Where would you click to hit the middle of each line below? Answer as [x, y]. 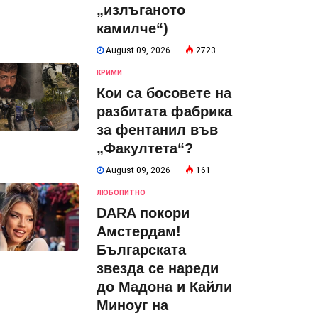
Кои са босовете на [164, 93]
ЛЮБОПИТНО [121, 193]
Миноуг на [132, 305]
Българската [141, 250]
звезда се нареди [158, 268]
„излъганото [141, 10]
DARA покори [143, 213]
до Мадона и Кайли [164, 287]
